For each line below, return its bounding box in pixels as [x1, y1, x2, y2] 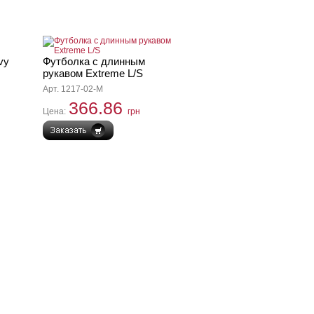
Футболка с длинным [43, 55, 145, 67]
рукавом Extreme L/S [43, 67, 143, 79]
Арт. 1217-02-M [43, 84, 103, 94]
